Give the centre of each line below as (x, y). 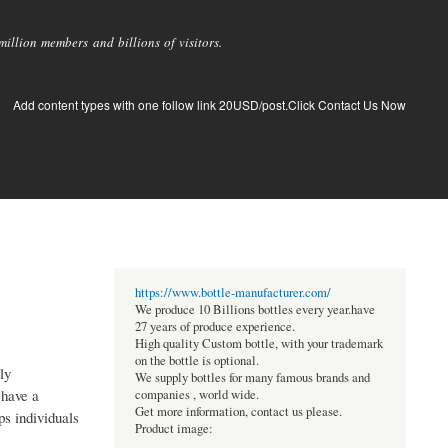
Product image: (173, 429)
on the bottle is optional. (196, 361)
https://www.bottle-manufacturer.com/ (232, 293)
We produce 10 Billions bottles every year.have (254, 310)
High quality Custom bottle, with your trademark (258, 344)
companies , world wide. (196, 395)
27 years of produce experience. (214, 327)
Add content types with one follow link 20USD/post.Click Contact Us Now (209, 104)
